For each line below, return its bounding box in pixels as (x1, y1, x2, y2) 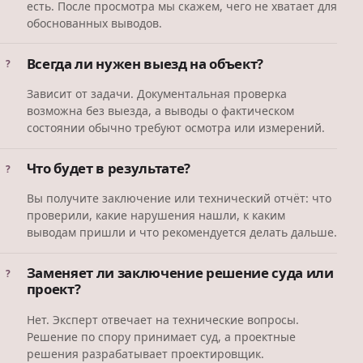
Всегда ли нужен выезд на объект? (26, 53, 264, 73)
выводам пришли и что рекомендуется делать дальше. (26, 224, 337, 241)
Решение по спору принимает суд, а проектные (26, 328, 296, 344)
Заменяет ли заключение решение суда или (26, 263, 334, 283)
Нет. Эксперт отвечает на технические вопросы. (26, 311, 299, 327)
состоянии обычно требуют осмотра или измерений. (26, 120, 325, 136)
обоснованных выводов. (26, 15, 162, 31)
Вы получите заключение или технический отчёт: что (26, 190, 331, 207)
